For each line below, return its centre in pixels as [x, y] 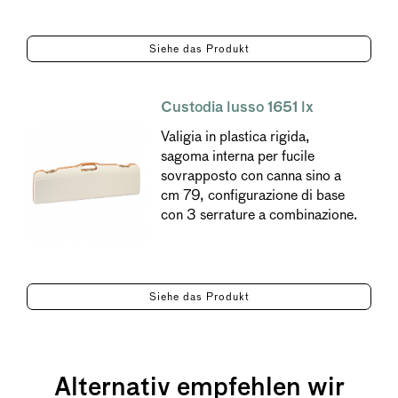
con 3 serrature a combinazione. [259, 215]
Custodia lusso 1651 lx [237, 107]
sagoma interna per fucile [237, 156]
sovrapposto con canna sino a [251, 175]
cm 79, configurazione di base [252, 195]
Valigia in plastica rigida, [235, 136]
